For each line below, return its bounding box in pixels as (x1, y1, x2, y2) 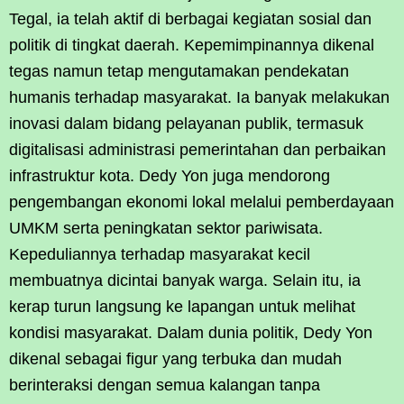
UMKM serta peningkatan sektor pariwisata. (9, 219, 323, 238)
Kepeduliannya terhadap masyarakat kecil (9, 245, 310, 264)
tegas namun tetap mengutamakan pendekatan (9, 62, 349, 81)
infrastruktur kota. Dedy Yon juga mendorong (9, 167, 330, 186)
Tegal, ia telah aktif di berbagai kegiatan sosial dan (9, 10, 372, 29)
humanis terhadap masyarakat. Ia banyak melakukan (9, 88, 390, 107)
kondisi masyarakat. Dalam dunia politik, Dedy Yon (9, 324, 372, 343)
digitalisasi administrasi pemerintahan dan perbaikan (9, 141, 386, 160)
